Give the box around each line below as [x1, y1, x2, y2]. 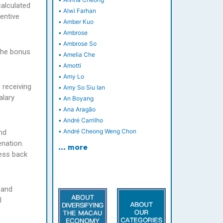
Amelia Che [63, 51, 95, 59]
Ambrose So [63, 40, 97, 48]
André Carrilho [63, 116, 103, 124]
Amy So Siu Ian [63, 84, 105, 92]
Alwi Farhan [63, 7, 96, 15]
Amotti [63, 62, 81, 70]
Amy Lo [63, 73, 84, 81]
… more [58, 144, 88, 152]
